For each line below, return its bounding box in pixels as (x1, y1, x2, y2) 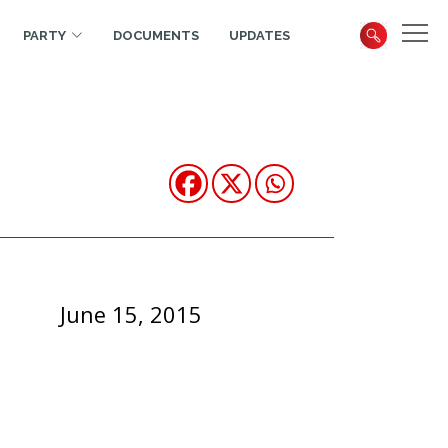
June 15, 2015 (60, 300, 203, 329)
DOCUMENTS (113, 27, 199, 43)
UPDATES (229, 27, 290, 43)
